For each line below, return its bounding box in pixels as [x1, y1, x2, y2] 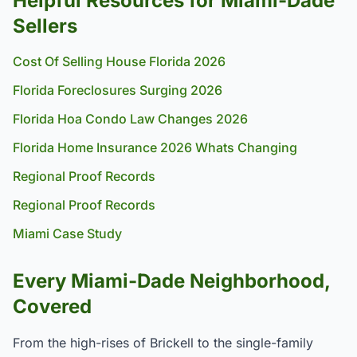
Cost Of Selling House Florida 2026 [13, 53, 226, 69]
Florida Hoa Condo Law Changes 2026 [13, 111, 248, 127]
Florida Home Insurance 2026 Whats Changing [13, 139, 297, 155]
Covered [13, 295, 92, 318]
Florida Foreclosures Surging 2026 [13, 82, 222, 98]
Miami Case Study [13, 226, 122, 241]
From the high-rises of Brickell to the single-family [13, 335, 313, 351]
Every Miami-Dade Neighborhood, [13, 269, 330, 292]
